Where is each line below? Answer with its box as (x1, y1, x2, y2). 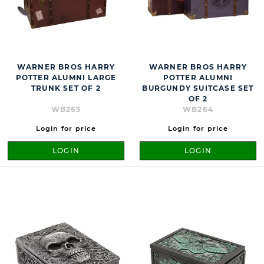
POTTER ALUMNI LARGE (15, 73, 117, 82)
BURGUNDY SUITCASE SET (142, 84, 254, 93)
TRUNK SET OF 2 (31, 84, 101, 93)
